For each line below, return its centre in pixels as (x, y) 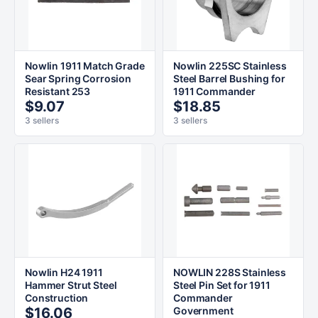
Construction (57, 298)
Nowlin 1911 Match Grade (85, 66)
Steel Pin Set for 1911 (222, 285)
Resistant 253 (58, 91)
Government (203, 311)
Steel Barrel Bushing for (229, 78)
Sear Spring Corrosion (78, 78)
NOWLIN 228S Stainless (230, 272)
